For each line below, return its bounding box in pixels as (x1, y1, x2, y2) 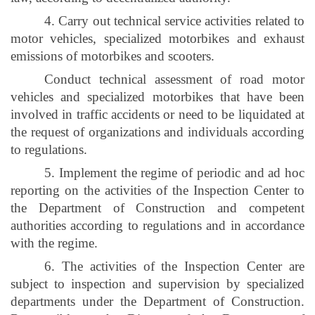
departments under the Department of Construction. (11, 293, 304, 309)
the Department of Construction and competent (11, 200, 304, 215)
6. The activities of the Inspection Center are (44, 258, 304, 274)
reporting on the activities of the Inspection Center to (11, 182, 304, 198)
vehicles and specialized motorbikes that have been (11, 89, 304, 104)
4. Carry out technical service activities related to (44, 13, 304, 28)
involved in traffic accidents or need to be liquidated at (11, 106, 304, 122)
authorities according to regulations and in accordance (11, 217, 304, 233)
